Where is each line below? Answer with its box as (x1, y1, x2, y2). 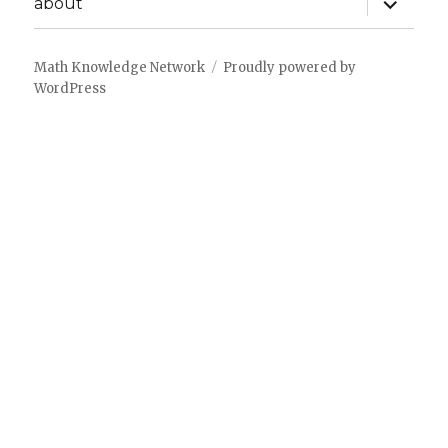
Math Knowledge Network (34, 58, 206, 76)
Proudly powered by (223, 58, 357, 76)
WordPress (34, 79, 107, 97)
